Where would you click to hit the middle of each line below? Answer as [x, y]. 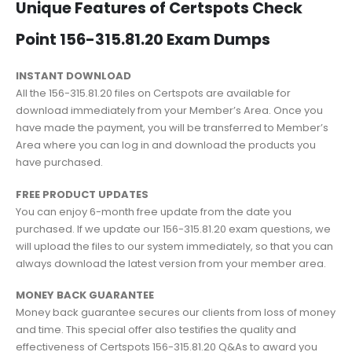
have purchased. [59, 163]
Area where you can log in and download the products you [166, 145]
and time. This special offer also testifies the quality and [156, 330]
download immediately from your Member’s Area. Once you [169, 111]
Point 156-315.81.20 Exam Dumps [143, 40]
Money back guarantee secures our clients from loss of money [176, 313]
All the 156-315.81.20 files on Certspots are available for [153, 93]
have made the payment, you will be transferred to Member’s [172, 128]
